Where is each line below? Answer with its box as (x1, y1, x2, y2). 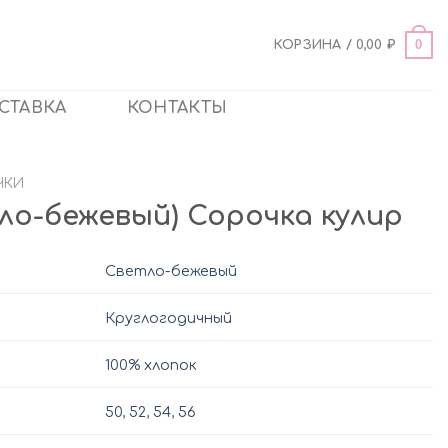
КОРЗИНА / (273, 38, 357, 52)
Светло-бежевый (105, 262, 238, 279)
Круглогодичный (105, 309, 233, 326)
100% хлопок (105, 356, 198, 373)
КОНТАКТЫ (126, 99, 228, 117)
